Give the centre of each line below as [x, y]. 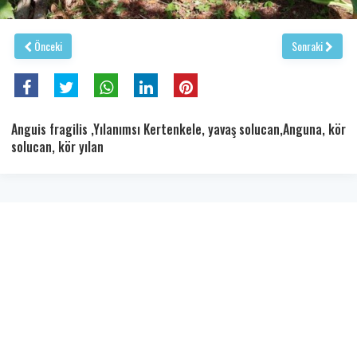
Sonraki [308, 45]
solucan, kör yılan [57, 146]
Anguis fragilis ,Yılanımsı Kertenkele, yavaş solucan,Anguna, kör [178, 129]
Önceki [47, 45]
